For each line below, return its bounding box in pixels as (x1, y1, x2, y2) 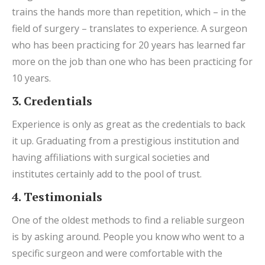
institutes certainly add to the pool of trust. (12, 167, 202, 180)
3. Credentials (12, 92, 92, 109)
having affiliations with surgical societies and (12, 150, 209, 164)
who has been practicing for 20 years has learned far (12, 38, 245, 51)
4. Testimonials (12, 188, 102, 205)
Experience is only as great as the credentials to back (12, 117, 245, 131)
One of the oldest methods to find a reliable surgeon (12, 213, 244, 227)
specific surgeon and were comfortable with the (12, 246, 222, 260)
